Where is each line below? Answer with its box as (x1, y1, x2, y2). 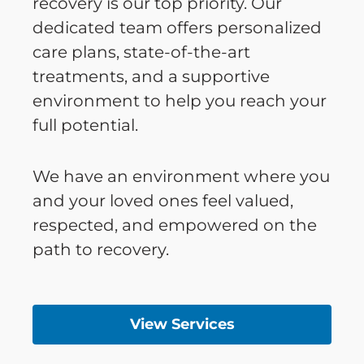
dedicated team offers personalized (32, 17, 322, 37)
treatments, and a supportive (32, 66, 270, 86)
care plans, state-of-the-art (32, 41, 250, 62)
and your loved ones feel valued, (32, 190, 293, 210)
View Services (129, 314, 235, 333)
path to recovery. (32, 239, 169, 259)
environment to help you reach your (32, 90, 327, 110)
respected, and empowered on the (32, 214, 317, 235)
